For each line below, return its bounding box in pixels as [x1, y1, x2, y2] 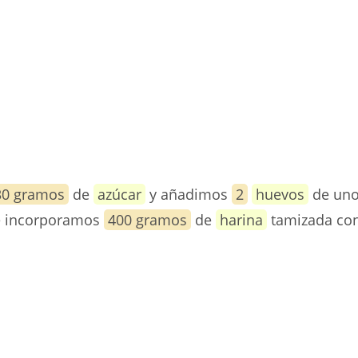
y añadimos [145, 185, 232, 204]
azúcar [97, 185, 141, 204]
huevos [256, 185, 304, 204]
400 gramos [108, 210, 187, 229]
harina [220, 210, 263, 229]
